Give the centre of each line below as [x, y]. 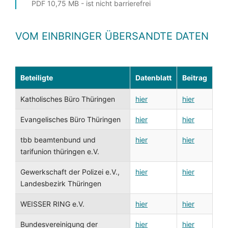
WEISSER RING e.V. [52, 204]
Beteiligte [37, 78]
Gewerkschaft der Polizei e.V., [70, 172]
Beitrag [195, 78]
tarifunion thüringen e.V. [60, 151]
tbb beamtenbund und [58, 140]
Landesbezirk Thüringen [61, 183]
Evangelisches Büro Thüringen [70, 119]
